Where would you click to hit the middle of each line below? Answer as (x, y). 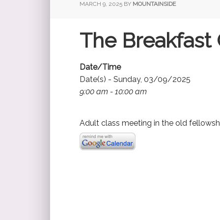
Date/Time (100, 67)
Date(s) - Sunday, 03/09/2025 (135, 79)
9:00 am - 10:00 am (113, 91)
